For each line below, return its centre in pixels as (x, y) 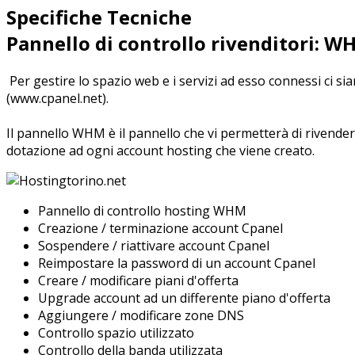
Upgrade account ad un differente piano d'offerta (184, 298)
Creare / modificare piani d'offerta (138, 280)
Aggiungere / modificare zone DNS (141, 315)
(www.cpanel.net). (57, 98)
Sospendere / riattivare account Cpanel (154, 245)
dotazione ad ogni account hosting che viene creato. (160, 150)
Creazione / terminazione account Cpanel (160, 228)
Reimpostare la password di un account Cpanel (177, 263)
